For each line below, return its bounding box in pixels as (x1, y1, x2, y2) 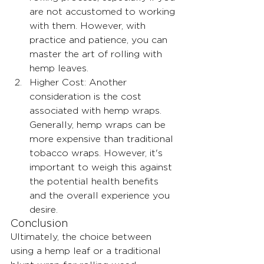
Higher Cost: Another (29, 77, 130, 88)
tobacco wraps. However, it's (29, 148, 166, 159)
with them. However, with (29, 21, 148, 31)
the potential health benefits (29, 176, 161, 187)
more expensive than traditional (29, 134, 176, 144)
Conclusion (11, 217, 68, 229)
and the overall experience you (29, 190, 173, 201)
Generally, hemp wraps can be (29, 120, 169, 130)
